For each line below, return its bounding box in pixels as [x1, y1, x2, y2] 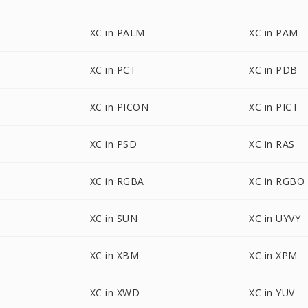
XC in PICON [89, 100, 149, 113]
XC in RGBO [249, 175, 305, 188]
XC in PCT [89, 63, 137, 76]
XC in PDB [249, 63, 298, 76]
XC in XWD [89, 286, 140, 299]
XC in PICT [249, 100, 299, 113]
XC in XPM [249, 249, 298, 262]
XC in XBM [89, 249, 140, 262]
